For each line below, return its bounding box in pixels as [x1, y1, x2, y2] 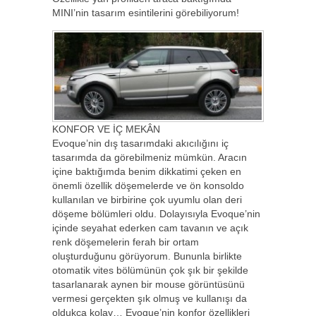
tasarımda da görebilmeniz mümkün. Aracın [52, 151, 247, 163]
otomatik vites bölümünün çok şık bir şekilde [52, 264, 248, 276]
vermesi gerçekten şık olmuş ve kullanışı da [52, 292, 247, 304]
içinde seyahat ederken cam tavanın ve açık [52, 221, 248, 233]
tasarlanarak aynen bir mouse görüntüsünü [52, 278, 245, 290]
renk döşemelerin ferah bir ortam [52, 236, 199, 248]
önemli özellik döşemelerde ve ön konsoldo [52, 179, 244, 191]
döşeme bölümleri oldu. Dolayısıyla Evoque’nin [52, 207, 260, 219]
